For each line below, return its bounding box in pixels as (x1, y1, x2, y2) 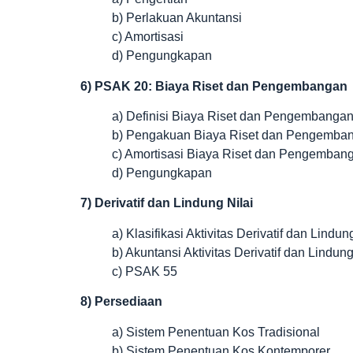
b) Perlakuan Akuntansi (112, 11, 242, 25)
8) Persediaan (80, 295, 162, 309)
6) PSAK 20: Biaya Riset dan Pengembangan (80, 79, 347, 93)
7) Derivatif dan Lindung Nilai (80, 196, 253, 210)
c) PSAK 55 (112, 264, 177, 278)
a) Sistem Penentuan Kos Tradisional (112, 325, 320, 339)
